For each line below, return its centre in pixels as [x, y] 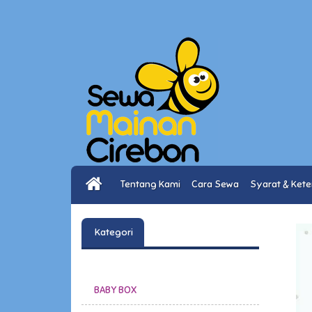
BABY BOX [115, 290]
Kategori [113, 233]
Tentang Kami [153, 184]
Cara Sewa [217, 184]
